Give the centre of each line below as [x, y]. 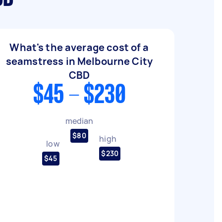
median [79, 121]
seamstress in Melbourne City [79, 61]
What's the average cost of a [79, 47]
